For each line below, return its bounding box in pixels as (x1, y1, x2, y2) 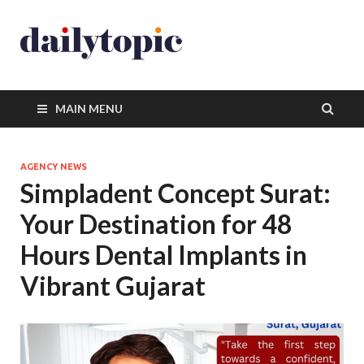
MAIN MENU (55, 102, 123, 115)
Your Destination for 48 (20, 208, 292, 240)
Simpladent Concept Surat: (20, 177, 331, 209)
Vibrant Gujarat (20, 270, 206, 301)
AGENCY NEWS (20, 162, 87, 171)
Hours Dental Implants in (20, 239, 307, 271)
